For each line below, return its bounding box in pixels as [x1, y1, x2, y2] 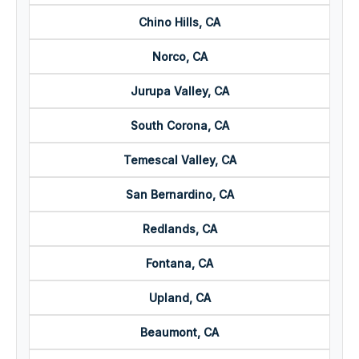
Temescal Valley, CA [123, 153, 236, 167]
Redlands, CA [142, 222, 217, 236]
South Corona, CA [130, 119, 229, 133]
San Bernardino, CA [125, 188, 234, 202]
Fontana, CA [146, 256, 213, 271]
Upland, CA [148, 291, 211, 305]
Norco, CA [151, 50, 208, 64]
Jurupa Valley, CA [130, 84, 229, 99]
